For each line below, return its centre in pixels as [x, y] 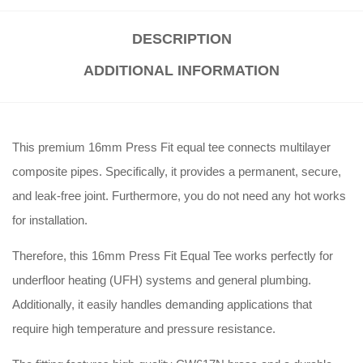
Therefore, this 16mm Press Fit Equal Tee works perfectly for [173, 256]
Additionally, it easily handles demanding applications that [162, 305]
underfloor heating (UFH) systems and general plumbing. [162, 280]
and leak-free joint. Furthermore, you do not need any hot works [179, 196]
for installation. [50, 220]
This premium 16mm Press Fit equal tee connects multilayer [171, 147]
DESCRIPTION [181, 39]
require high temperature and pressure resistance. [144, 329]
